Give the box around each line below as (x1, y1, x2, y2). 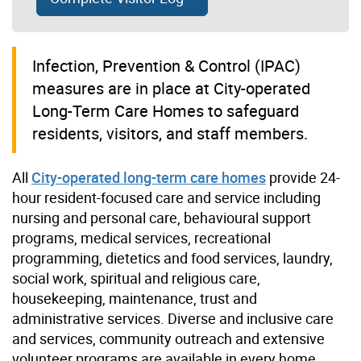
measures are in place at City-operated (32, 77, 310, 99)
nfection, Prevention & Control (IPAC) (36, 54, 301, 77)
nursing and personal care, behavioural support (12, 207, 311, 227)
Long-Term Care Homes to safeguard (32, 99, 299, 122)
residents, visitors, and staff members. (32, 122, 308, 144)
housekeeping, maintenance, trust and (12, 288, 257, 308)
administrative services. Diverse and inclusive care (12, 308, 334, 328)
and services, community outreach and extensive (12, 328, 325, 348)
